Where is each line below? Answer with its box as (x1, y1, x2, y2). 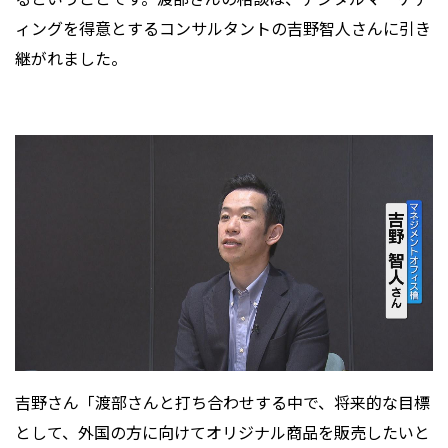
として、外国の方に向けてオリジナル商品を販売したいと (15, 419, 430, 444)
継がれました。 (15, 46, 127, 71)
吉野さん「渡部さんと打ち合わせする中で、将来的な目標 (15, 389, 430, 414)
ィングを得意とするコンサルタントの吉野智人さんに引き (15, 16, 431, 41)
